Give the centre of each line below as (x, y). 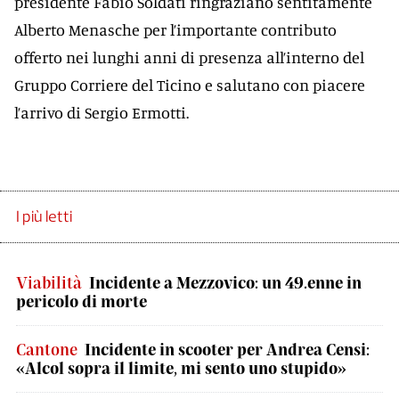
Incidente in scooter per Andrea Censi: (227, 349)
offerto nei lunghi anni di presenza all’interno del (189, 57)
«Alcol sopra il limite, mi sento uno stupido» (181, 368)
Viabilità (49, 282)
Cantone (47, 349)
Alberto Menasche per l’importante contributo (175, 29)
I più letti (44, 216)
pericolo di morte (81, 301)
